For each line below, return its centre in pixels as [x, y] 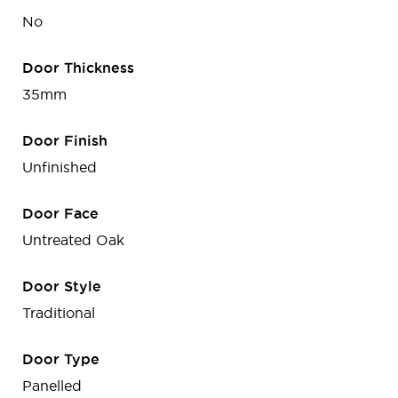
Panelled [52, 386]
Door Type [61, 359]
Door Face [60, 214]
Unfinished [60, 167]
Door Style [62, 287]
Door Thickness [78, 68]
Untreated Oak [73, 240]
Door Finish [65, 141]
